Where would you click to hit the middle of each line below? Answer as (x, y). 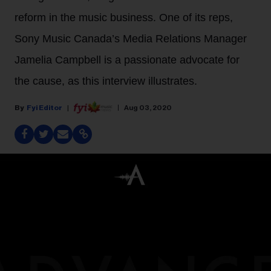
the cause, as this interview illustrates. (106, 81)
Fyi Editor (44, 107)
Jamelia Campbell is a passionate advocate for (127, 60)
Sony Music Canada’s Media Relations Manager (131, 39)
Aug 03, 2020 (148, 107)
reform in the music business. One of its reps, (124, 18)
